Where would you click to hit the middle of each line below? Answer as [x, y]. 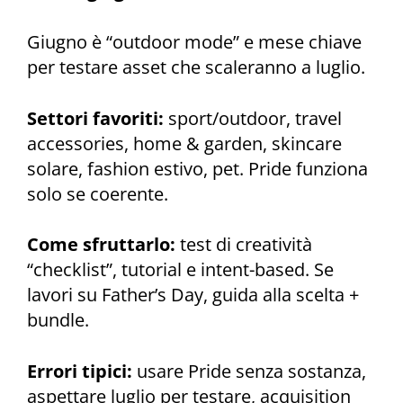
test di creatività [244, 245]
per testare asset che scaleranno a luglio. [196, 67]
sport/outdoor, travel [253, 118]
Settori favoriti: [95, 118]
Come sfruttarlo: [101, 245]
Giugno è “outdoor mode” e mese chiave [194, 41]
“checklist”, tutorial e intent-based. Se [180, 270]
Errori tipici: [80, 372]
